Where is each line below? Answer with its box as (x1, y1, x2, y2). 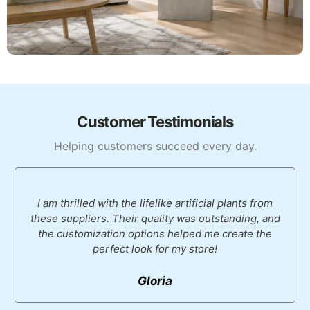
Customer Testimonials (77, 113, 233, 131)
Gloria (138, 274, 172, 289)
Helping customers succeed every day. (53, 139, 257, 154)
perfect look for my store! (93, 242, 217, 256)
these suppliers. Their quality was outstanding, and (30, 212, 280, 226)
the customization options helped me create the (38, 227, 272, 241)
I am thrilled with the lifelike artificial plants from (37, 197, 273, 210)
